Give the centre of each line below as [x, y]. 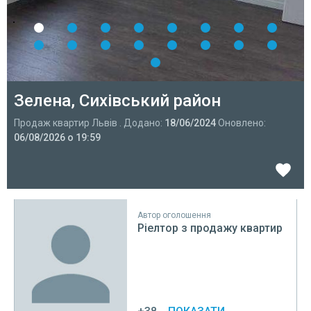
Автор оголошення [175, 215]
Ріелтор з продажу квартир [210, 228]
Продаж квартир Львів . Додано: [89, 123]
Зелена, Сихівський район [119, 101]
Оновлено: [241, 123]
